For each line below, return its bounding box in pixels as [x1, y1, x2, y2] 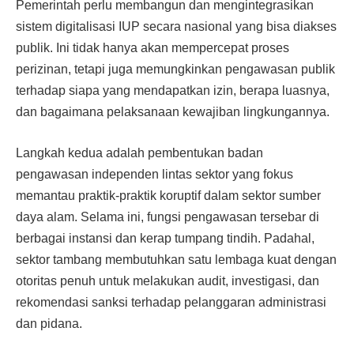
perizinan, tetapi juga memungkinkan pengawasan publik [16, 62, 335, 77]
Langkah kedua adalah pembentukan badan [16, 145, 263, 160]
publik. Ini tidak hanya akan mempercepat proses [16, 41, 289, 55]
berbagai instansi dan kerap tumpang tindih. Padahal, [16, 231, 314, 245]
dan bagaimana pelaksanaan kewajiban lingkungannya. [16, 105, 330, 119]
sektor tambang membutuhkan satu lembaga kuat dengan [16, 252, 337, 266]
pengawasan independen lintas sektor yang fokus [16, 167, 293, 181]
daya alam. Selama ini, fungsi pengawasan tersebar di [16, 209, 319, 224]
